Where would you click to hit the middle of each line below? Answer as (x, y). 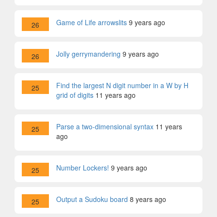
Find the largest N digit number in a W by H (122, 85)
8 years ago (148, 199)
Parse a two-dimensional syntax (105, 126)
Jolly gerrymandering (88, 54)
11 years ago (116, 95)
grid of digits (75, 95)
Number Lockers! (83, 168)
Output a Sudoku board (92, 199)
